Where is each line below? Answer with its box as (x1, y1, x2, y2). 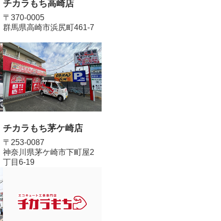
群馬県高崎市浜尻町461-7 (3, 23, 94, 32)
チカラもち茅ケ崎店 (3, 123, 83, 133)
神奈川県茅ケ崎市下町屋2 (3, 147, 94, 156)
